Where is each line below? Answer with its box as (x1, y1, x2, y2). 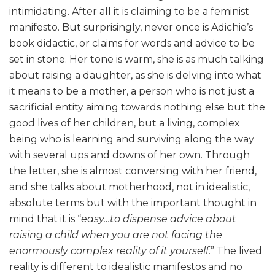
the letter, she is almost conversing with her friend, (9, 165, 257, 177)
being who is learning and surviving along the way (9, 133, 254, 145)
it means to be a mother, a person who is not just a (9, 85, 254, 98)
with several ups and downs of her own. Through (9, 149, 250, 161)
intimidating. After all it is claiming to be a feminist (9, 6, 249, 18)
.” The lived (209, 245, 262, 257)
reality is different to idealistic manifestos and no (9, 261, 242, 273)
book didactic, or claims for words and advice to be (9, 37, 255, 50)
